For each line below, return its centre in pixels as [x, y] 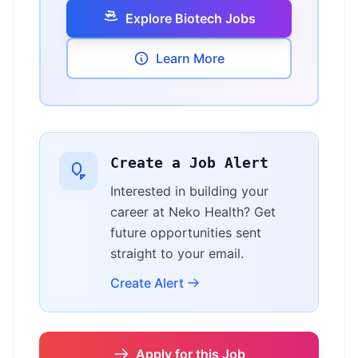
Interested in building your [189, 191]
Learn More [190, 58]
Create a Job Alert [189, 163]
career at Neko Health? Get [193, 212]
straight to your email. [177, 253]
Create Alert [147, 283]
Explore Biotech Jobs [190, 18]
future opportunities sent [186, 233]
